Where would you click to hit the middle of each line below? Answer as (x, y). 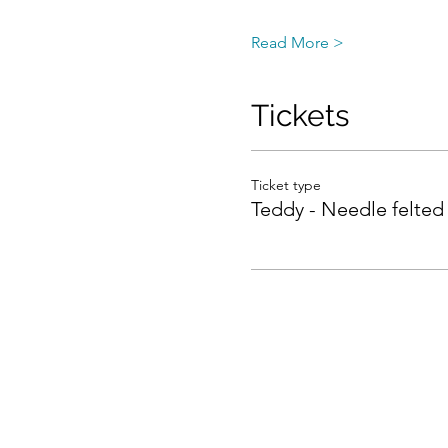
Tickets (299, 115)
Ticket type (285, 185)
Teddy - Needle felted (347, 209)
